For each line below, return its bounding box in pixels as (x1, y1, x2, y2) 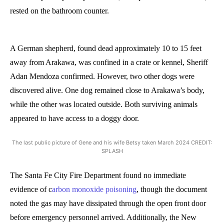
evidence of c (10, 184, 52, 193)
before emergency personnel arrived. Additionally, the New (10, 212, 196, 221)
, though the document (136, 184, 207, 193)
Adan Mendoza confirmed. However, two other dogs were (10, 71, 194, 80)
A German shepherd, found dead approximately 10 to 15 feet (10, 43, 201, 52)
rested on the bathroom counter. (10, 6, 109, 15)
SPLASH (101, 147, 123, 154)
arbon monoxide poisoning (52, 184, 136, 193)
